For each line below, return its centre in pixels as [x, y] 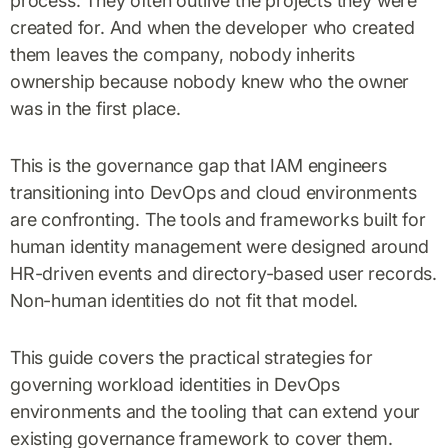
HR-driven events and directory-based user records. [224, 273]
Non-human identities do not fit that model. [184, 300]
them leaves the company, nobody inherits [182, 54]
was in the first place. [95, 108]
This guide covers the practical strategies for [191, 357]
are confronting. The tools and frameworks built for [218, 219]
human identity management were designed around [219, 246]
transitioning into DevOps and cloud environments [213, 192]
